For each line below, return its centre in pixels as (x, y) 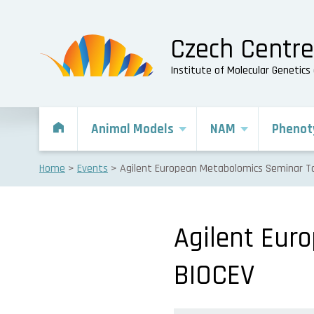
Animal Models (132, 129)
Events (93, 169)
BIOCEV (214, 275)
